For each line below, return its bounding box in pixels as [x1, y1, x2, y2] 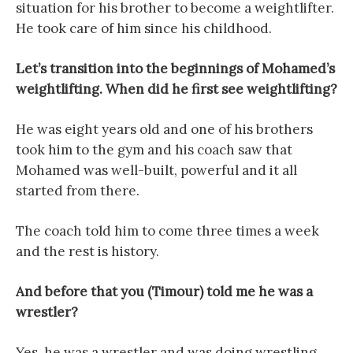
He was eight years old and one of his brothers [16, 120, 313, 138]
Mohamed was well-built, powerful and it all [16, 161, 297, 179]
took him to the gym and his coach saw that [16, 140, 292, 158]
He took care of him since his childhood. [16, 19, 272, 37]
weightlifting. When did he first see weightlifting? [16, 80, 337, 98]
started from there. [16, 181, 139, 199]
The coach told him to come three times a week [16, 221, 319, 240]
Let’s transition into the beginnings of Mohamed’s [16, 59, 335, 77]
